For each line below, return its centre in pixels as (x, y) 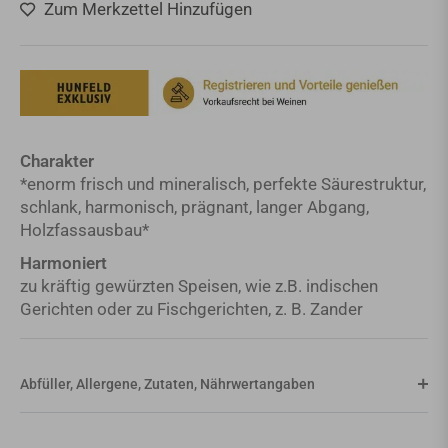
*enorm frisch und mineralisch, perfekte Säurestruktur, (223, 184)
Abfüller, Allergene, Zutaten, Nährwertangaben (167, 384)
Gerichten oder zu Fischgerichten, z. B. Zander (191, 309)
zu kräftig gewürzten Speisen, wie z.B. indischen (199, 286)
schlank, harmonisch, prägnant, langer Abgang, (194, 207)
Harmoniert (63, 263)
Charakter (57, 161)
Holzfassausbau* (84, 230)
